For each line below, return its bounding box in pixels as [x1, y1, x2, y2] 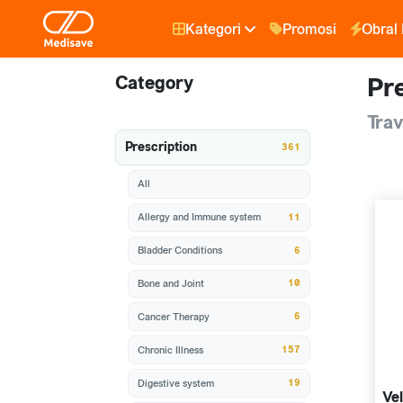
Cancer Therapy [138, 309, 210, 324]
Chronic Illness [138, 342, 204, 357]
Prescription [124, 139, 197, 157]
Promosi [282, 18, 337, 40]
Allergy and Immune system [138, 210, 262, 225]
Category [115, 70, 193, 96]
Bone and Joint [138, 275, 205, 291]
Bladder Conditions [138, 243, 223, 257]
